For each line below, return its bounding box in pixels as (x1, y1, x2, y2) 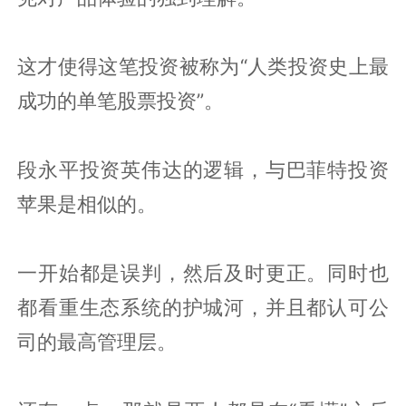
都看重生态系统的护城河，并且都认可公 (17, 295, 389, 319)
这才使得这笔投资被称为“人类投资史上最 (17, 53, 389, 78)
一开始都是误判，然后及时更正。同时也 (17, 260, 389, 285)
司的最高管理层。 (17, 329, 178, 353)
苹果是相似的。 (17, 191, 158, 216)
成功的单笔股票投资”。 (17, 88, 225, 112)
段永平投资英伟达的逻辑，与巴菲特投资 (17, 157, 389, 181)
